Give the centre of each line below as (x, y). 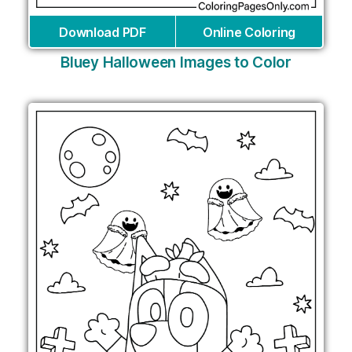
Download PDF (103, 32)
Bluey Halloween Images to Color (176, 62)
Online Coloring (249, 32)
